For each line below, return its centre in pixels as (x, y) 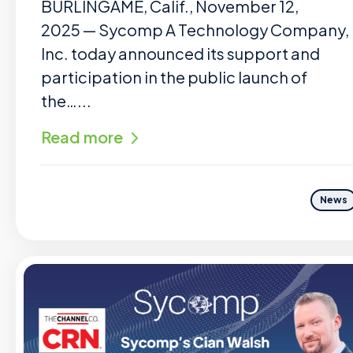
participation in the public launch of (174, 77)
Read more (82, 137)
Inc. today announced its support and (180, 53)
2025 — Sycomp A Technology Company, (195, 30)
